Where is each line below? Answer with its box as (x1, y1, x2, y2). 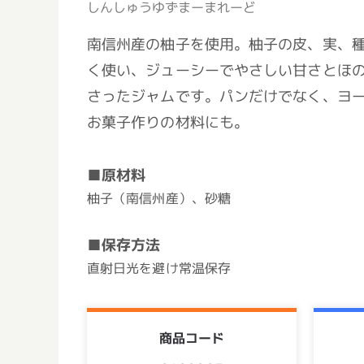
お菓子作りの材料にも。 (86, 112, 249, 132)
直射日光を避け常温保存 (86, 259, 232, 277)
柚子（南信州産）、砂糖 (86, 189, 232, 207)
